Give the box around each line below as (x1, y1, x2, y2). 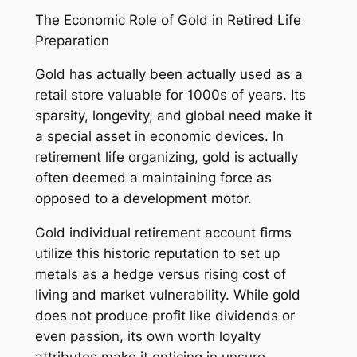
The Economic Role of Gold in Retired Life (34, 11, 301, 28)
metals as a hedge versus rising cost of (34, 266, 286, 283)
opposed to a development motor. (34, 190, 252, 207)
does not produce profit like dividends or (34, 308, 295, 324)
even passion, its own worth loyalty (34, 328, 261, 345)
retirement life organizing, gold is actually (34, 149, 298, 166)
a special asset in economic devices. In (34, 128, 284, 145)
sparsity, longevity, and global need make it (34, 108, 312, 124)
